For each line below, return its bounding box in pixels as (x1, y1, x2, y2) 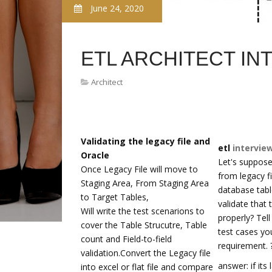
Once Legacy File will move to (81, 163, 198, 175)
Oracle (81, 149, 109, 161)
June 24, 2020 (88, 2, 144, 14)
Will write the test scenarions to (81, 205, 205, 217)
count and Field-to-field (81, 233, 172, 245)
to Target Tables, (81, 191, 149, 203)
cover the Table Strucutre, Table (81, 219, 207, 231)
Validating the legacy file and (81, 135, 210, 147)
